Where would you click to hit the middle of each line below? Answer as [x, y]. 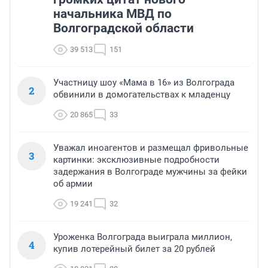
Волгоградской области [124, 28]
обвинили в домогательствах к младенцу [142, 95]
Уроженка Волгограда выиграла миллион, [143, 237]
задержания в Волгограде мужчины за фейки [150, 172]
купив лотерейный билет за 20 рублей [134, 249]
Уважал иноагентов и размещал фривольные [151, 148]
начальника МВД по [112, 14]
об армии [73, 184]
